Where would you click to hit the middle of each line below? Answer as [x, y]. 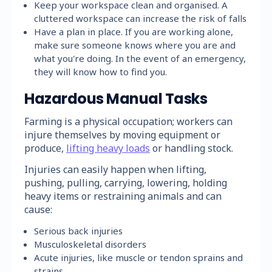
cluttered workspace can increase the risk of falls [141, 18]
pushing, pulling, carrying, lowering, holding [126, 182]
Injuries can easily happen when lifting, [115, 169]
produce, [45, 148]
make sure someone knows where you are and [135, 45]
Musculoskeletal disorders [90, 244]
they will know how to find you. [101, 71]
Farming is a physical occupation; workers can [128, 121]
